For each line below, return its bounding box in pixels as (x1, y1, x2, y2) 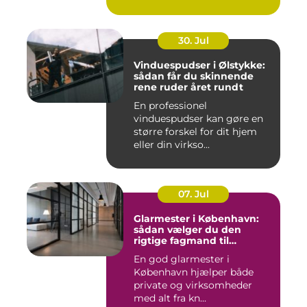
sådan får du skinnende (134, 70, 254, 82)
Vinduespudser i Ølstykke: (134, 59, 265, 71)
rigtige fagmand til (134, 234, 229, 247)
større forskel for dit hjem (134, 125, 257, 138)
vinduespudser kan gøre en (134, 112, 263, 125)
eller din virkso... (134, 138, 210, 151)
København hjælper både (134, 266, 254, 278)
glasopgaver (134, 245, 196, 258)
